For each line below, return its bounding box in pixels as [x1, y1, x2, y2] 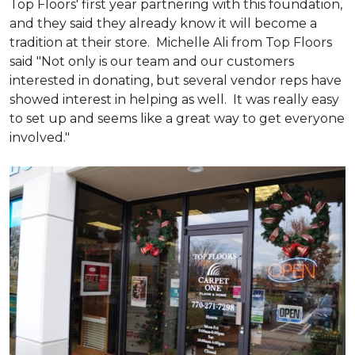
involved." [10, 130, 76, 145]
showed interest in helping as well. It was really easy [10, 92, 339, 107]
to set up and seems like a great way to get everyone [10, 111, 345, 126]
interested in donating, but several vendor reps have [10, 73, 342, 88]
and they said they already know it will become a [10, 16, 317, 31]
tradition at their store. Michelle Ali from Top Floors [10, 35, 332, 50]
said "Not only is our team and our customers [10, 54, 294, 69]
